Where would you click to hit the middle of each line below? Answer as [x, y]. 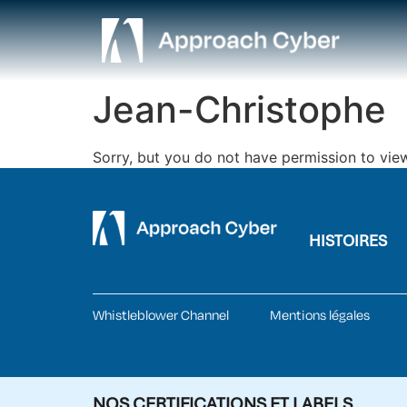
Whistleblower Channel [161, 316]
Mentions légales [320, 316]
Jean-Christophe [239, 110]
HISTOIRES [348, 241]
